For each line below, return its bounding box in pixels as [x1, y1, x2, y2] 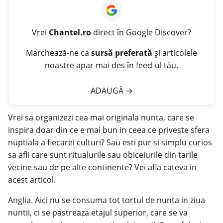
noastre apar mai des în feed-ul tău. [45, 59, 178, 71]
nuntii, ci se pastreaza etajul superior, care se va [8, 207, 188, 218]
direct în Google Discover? [91, 26, 191, 38]
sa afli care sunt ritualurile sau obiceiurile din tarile [8, 149, 198, 160]
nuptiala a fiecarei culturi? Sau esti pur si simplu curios [8, 136, 212, 148]
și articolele [152, 47, 197, 58]
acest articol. [8, 174, 56, 185]
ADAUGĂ [90, 85, 125, 96]
